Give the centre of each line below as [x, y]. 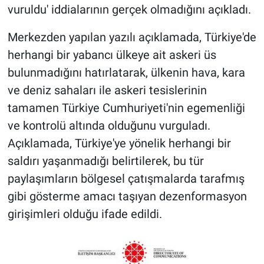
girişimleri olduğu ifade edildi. [85, 214]
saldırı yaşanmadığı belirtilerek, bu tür [105, 161]
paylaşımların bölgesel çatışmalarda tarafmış [126, 179]
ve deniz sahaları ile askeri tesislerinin [107, 90]
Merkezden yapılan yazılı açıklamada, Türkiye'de [132, 37]
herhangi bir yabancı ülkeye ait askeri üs [112, 55]
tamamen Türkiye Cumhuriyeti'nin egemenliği [126, 108]
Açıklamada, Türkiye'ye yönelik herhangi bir [119, 143]
